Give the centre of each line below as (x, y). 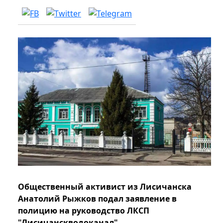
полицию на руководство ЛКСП (84, 211)
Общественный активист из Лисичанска (105, 187)
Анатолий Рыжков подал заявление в (97, 199)
